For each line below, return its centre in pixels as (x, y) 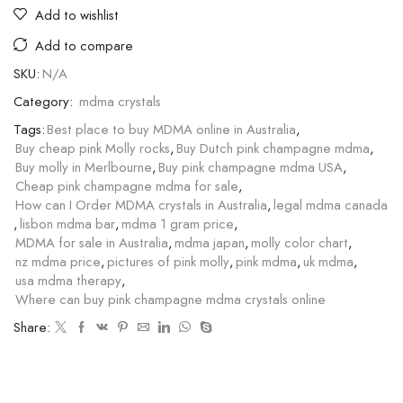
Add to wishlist (77, 15)
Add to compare (84, 45)
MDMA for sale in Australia (92, 242)
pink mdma (266, 261)
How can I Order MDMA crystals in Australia (141, 205)
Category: (45, 101)
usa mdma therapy (68, 280)
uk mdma (328, 261)
